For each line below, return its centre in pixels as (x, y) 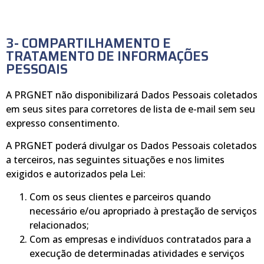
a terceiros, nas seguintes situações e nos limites (115, 160)
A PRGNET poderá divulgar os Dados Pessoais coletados (131, 146)
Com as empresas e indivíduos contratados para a (140, 239)
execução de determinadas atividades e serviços (137, 253)
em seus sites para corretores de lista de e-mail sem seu (131, 109)
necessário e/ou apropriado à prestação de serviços (143, 211)
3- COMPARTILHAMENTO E (88, 43)
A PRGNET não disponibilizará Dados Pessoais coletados (132, 95)
